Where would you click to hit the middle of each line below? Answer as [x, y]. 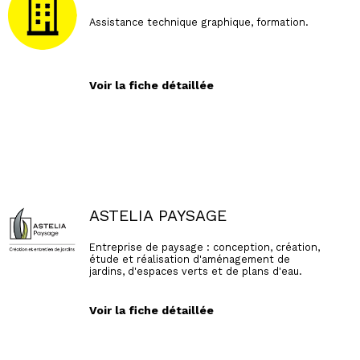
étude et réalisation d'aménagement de [189, 259]
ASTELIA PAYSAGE [157, 216]
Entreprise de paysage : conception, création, [204, 247]
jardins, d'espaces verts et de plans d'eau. [195, 271]
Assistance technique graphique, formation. [198, 22]
